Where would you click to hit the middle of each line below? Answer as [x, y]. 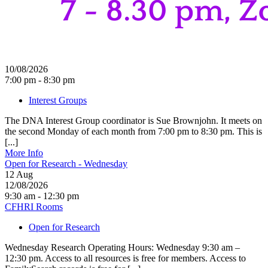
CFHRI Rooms [34, 206]
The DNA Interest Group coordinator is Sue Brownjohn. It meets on [133, 120]
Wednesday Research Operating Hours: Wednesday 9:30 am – [122, 247]
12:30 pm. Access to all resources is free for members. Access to [125, 258]
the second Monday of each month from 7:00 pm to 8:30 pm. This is [133, 131]
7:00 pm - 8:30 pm [40, 80]
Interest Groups [58, 100]
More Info [24, 153]
